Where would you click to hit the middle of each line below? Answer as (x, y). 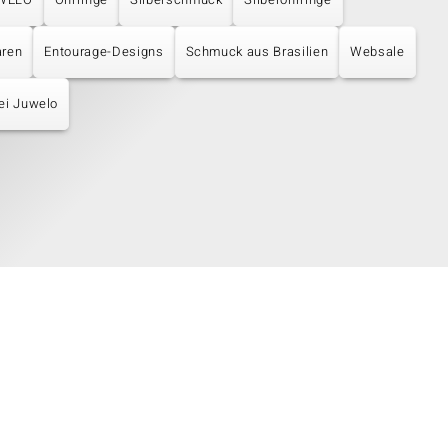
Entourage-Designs (104, 52)
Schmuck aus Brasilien (257, 52)
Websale (377, 52)
